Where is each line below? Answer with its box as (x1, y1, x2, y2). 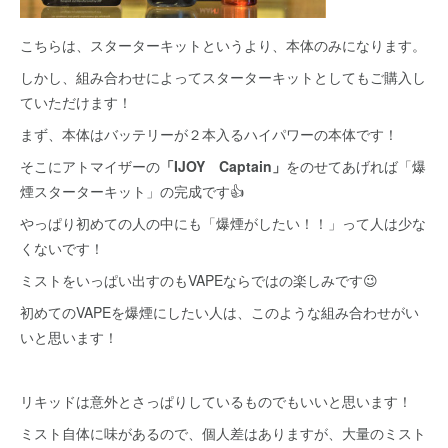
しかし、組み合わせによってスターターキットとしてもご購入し (20, 66, 426, 87)
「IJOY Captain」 (160, 155, 286, 176)
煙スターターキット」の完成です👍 (20, 180, 244, 201)
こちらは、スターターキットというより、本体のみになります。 (20, 34, 426, 55)
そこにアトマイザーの (20, 155, 160, 176)
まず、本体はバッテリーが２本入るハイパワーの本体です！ (20, 123, 398, 144)
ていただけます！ (20, 91, 132, 112)
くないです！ (20, 237, 104, 258)
